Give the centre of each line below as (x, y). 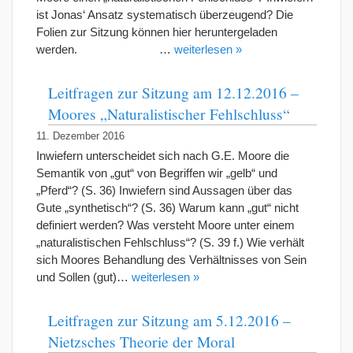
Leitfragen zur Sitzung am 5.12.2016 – (169, 320)
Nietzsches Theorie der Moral (141, 341)
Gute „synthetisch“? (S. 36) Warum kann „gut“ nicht (167, 208)
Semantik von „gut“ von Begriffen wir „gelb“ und (157, 173)
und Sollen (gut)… (84, 277)
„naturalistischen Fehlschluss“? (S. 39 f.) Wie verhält (170, 242)
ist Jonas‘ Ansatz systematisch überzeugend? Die (165, 15)
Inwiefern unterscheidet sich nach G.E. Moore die (163, 156)
